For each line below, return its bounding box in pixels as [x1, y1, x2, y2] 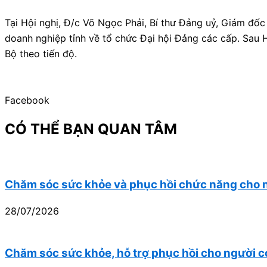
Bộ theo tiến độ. [5, 48, 77, 60]
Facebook [5, 94, 49, 107]
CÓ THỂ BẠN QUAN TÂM [5, 120, 177, 138]
